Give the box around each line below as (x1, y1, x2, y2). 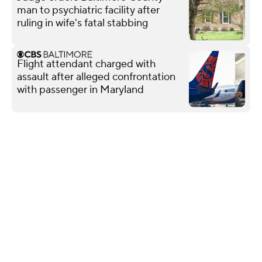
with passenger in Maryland (17, 82, 144, 96)
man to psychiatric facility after (17, 3, 160, 17)
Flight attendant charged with (17, 57, 156, 71)
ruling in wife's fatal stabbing (17, 16, 148, 30)
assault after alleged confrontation (17, 70, 175, 84)
